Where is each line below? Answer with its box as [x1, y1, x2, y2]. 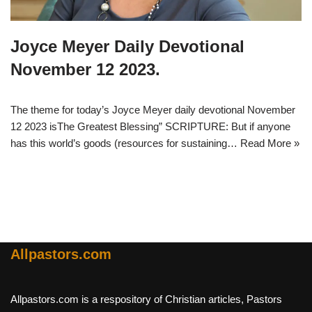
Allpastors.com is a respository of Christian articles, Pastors [10, 293, 282, 306]
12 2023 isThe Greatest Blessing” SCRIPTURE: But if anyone [10, 120, 290, 133]
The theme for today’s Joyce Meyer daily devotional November [10, 104, 295, 116]
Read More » [240, 137, 299, 150]
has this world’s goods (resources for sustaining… [10, 137, 240, 150]
